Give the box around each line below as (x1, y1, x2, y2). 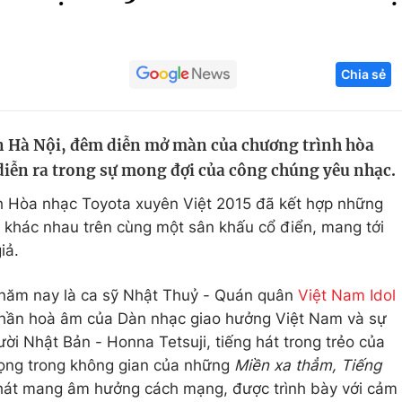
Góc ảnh (307, 13, 367, 31)
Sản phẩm (289, 146, 362, 164)
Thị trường (289, 180, 363, 198)
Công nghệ (289, 78, 369, 96)
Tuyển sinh (68, 112, 146, 130)
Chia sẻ (341, 66, 386, 82)
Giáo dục (68, 78, 134, 96)
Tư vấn (289, 214, 338, 232)
